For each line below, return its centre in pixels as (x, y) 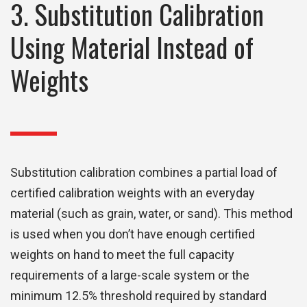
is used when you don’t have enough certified (133, 234)
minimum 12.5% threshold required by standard (138, 296)
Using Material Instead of (132, 47)
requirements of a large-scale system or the (130, 275)
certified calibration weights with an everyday (133, 193)
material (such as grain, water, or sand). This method (151, 214)
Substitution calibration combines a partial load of (144, 173)
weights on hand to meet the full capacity (122, 255)
